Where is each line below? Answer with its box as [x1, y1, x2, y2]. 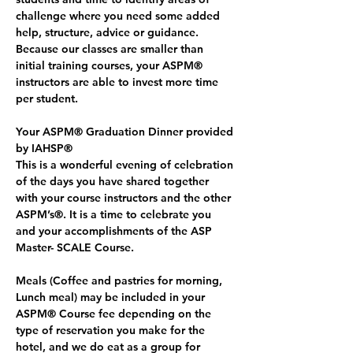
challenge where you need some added [16, 8, 223, 23]
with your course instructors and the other [16, 190, 234, 205]
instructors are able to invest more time [16, 74, 221, 89]
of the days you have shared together [16, 173, 212, 188]
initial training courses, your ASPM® [16, 58, 206, 72]
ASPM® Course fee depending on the [16, 306, 214, 321]
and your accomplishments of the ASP [16, 223, 215, 238]
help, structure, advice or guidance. [16, 24, 202, 39]
